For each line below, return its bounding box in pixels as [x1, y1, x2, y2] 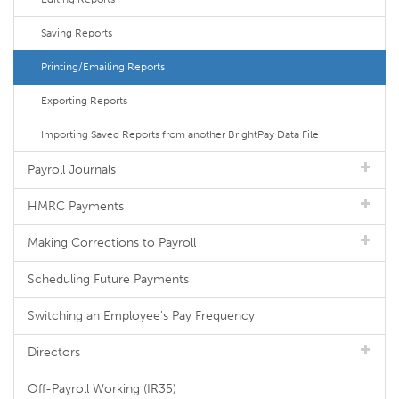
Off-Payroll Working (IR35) [28, 381, 176, 396]
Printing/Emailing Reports [41, 61, 165, 73]
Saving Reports [41, 27, 112, 39]
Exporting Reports [41, 94, 127, 107]
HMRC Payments [28, 199, 124, 214]
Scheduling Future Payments [28, 272, 189, 287]
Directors [28, 345, 80, 360]
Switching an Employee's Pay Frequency [28, 308, 255, 323]
